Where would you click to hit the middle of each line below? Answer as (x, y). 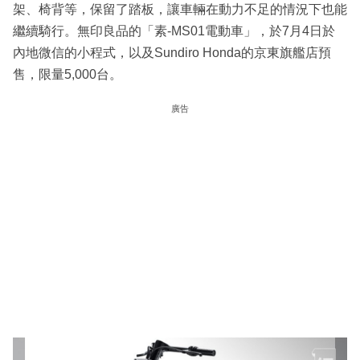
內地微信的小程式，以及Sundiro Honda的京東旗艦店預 (172, 53)
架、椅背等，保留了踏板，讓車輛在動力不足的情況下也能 (180, 10)
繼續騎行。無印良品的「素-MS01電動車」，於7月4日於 (174, 31)
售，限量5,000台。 (67, 75)
